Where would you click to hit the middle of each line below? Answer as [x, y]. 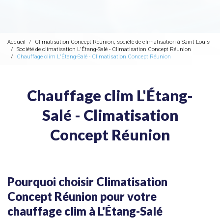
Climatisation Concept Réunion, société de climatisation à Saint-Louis [122, 41]
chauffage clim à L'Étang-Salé [85, 211]
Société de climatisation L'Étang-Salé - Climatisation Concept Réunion [104, 49]
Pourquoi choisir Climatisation [87, 182]
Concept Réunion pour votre [82, 196]
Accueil [16, 41]
